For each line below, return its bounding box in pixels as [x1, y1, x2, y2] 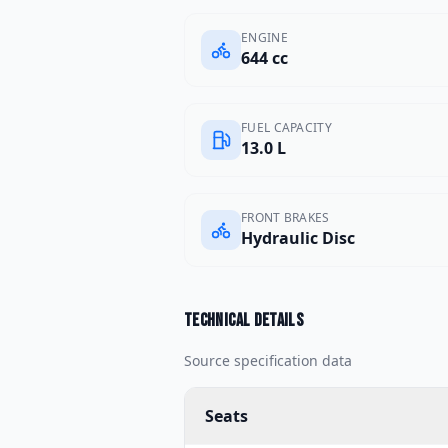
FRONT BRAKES [241, 209, 330, 226]
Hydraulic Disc [241, 227, 355, 249]
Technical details [184, 310, 304, 331]
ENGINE [241, 29, 288, 46]
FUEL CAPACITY [241, 119, 332, 136]
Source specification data [184, 351, 352, 370]
